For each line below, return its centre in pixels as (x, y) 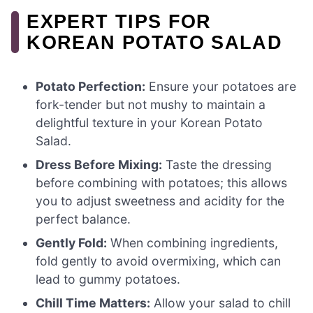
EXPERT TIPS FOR (119, 22)
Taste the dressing (217, 165)
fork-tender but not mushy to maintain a (151, 105)
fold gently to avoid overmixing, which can (159, 261)
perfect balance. (83, 219)
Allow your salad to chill (221, 303)
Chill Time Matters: (93, 303)
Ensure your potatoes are (221, 87)
